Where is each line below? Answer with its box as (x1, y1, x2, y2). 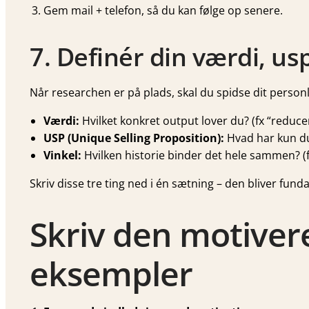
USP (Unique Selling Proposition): (43, 130, 224, 146)
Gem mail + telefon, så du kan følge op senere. (43, 3, 283, 19)
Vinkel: (43, 148, 81, 163)
